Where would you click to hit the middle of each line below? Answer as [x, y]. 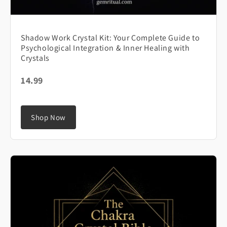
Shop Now [48, 118]
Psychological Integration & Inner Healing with [105, 48]
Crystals [35, 58]
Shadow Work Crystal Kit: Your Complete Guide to [110, 38]
